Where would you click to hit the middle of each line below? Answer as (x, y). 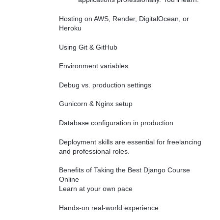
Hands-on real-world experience (109, 207)
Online (69, 179)
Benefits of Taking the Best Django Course (124, 170)
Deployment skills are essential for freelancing (130, 142)
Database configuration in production (116, 123)
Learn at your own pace (96, 189)
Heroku (70, 28)
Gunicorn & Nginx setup (96, 104)
